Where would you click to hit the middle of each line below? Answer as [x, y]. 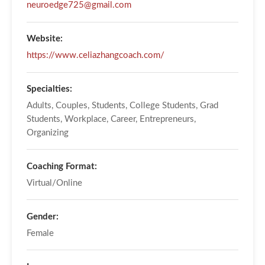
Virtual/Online [54, 183]
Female [40, 233]
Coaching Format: [62, 166]
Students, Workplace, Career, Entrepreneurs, [111, 119]
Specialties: [49, 89]
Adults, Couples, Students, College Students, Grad [122, 106]
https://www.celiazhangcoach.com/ [95, 56]
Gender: [42, 216]
